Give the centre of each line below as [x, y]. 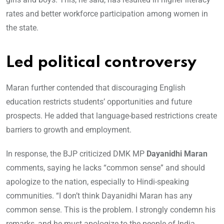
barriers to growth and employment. [69, 130]
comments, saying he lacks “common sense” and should [105, 168]
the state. [22, 28]
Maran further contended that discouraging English [96, 88]
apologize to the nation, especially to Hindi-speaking [97, 182]
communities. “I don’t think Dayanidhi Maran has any [99, 196]
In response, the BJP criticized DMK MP [76, 154]
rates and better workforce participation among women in [107, 14]
